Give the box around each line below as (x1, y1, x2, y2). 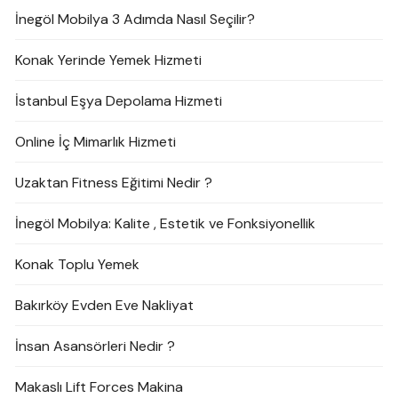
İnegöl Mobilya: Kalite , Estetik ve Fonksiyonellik (15, 214, 316, 234)
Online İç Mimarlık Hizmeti (15, 132, 177, 152)
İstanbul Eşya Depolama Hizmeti (15, 92, 223, 111)
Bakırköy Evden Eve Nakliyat (15, 296, 195, 315)
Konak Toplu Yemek (15, 255, 140, 275)
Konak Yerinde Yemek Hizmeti (15, 51, 203, 70)
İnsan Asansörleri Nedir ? (15, 337, 176, 356)
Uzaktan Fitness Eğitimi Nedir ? (15, 173, 213, 193)
